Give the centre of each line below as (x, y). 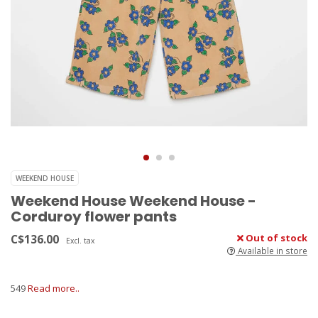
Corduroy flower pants (94, 217)
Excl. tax (80, 241)
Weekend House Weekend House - (133, 201)
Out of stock (275, 238)
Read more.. (54, 289)
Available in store (272, 251)
